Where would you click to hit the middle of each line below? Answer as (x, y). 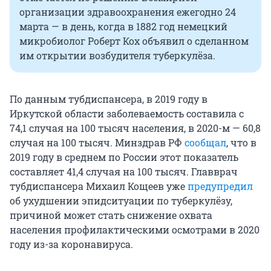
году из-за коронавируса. (71, 244)
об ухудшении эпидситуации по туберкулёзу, (121, 201)
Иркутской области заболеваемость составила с (127, 114)
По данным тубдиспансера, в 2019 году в (109, 99)
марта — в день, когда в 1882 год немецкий (123, 27)
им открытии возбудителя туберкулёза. (117, 56)
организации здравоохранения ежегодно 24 (128, 12)
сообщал (205, 143)
